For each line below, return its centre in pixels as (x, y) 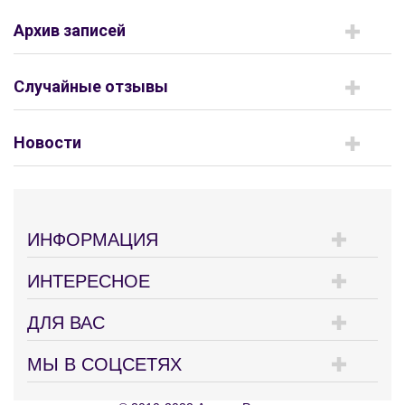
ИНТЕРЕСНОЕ (89, 281)
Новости (47, 142)
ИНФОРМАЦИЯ (93, 239)
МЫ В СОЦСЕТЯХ (104, 364)
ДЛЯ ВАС (66, 322)
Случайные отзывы (91, 86)
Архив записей (70, 30)
